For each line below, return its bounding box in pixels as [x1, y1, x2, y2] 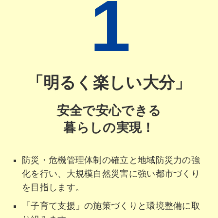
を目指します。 [22, 182, 85, 192]
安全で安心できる [56, 103, 162, 118]
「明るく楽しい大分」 [27, 73, 191, 91]
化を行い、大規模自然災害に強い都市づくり [22, 168, 200, 179]
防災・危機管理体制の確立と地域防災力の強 [22, 155, 200, 165]
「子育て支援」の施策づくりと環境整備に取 [22, 200, 200, 211]
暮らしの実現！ [63, 120, 155, 135]
